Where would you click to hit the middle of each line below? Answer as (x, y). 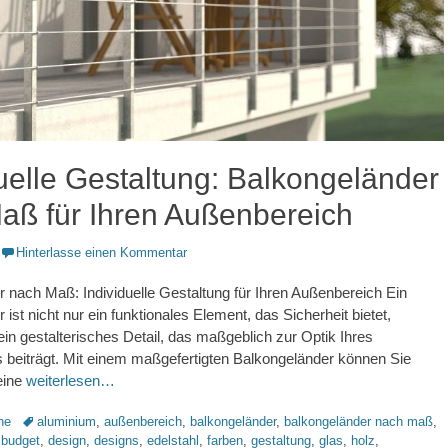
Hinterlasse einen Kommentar (101, 252)
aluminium (66, 421)
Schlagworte (55, 420)
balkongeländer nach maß (358, 421)
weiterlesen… (70, 380)
